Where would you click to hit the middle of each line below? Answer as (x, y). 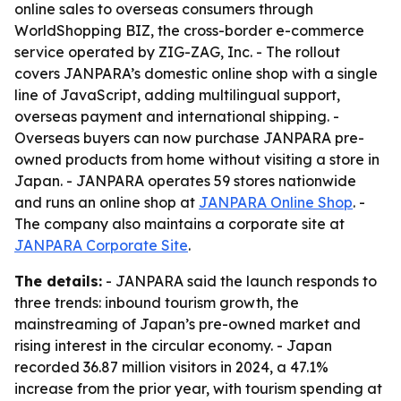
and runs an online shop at (107, 202)
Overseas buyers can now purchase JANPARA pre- (189, 138)
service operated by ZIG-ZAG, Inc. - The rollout (177, 52)
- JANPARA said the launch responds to (239, 281)
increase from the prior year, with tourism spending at (198, 388)
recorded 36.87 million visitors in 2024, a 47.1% (171, 367)
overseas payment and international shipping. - (177, 116)
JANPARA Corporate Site (101, 245)
